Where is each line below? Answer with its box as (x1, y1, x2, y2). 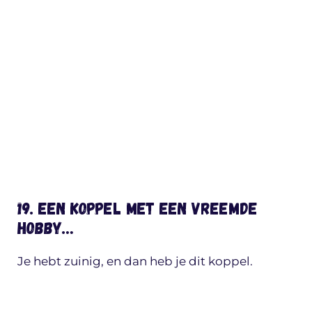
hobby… (17, 217, 73, 237)
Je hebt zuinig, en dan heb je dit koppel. (17, 253, 253, 268)
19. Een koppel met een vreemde (17, 197, 258, 218)
